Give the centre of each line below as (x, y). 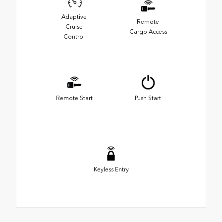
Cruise (74, 27)
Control (74, 36)
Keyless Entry (111, 169)
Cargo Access (148, 31)
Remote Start (74, 98)
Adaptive (74, 17)
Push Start (148, 98)
